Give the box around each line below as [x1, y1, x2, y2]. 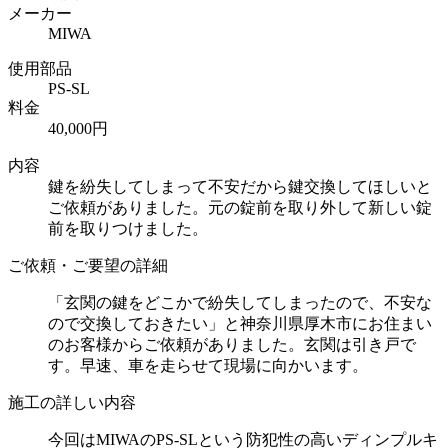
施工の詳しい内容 [8, 393, 136, 411]
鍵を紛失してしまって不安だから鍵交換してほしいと [48, 177, 432, 195]
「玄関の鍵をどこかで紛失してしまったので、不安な [48, 293, 432, 311]
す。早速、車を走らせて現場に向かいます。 [48, 356, 368, 374]
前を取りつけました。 [48, 219, 208, 237]
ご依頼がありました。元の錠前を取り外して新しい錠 [48, 198, 432, 216]
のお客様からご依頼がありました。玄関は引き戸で [48, 335, 416, 353]
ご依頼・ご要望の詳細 [8, 256, 168, 274]
